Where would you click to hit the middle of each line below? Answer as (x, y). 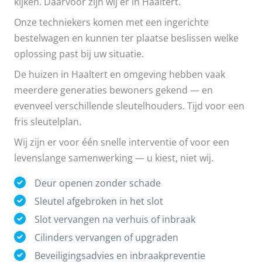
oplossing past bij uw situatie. (79, 53)
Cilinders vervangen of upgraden (106, 237)
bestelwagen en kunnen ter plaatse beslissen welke (126, 37)
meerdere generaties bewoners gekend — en (113, 90)
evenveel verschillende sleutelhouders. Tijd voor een (129, 106)
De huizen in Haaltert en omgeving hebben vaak (120, 74)
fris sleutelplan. (48, 122)
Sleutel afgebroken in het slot (99, 201)
